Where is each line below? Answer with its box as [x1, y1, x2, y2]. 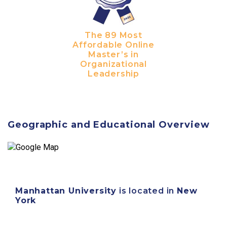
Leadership [87, 68, 139, 79]
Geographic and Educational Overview [8, 119, 210, 131]
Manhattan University [15, 186, 117, 196]
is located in [117, 186, 177, 196]
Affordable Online [72, 40, 155, 50]
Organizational [80, 59, 147, 69]
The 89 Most [85, 30, 142, 40]
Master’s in [88, 49, 139, 59]
